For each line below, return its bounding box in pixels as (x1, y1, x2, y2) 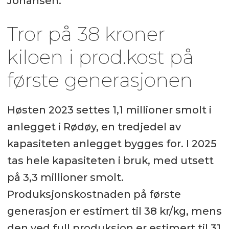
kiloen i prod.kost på (7, 44, 194, 69)
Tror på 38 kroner (7, 21, 165, 46)
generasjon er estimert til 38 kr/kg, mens (7, 205, 222, 218)
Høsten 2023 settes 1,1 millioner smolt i (7, 104, 212, 117)
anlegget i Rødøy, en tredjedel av (7, 121, 181, 133)
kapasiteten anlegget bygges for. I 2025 (7, 138, 217, 150)
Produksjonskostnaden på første (7, 188, 181, 201)
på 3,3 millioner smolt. (7, 171, 124, 184)
